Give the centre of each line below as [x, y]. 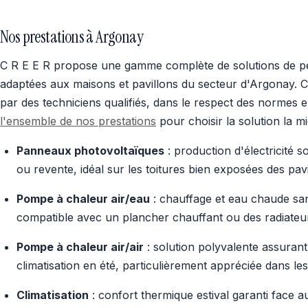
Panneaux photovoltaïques [90, 151]
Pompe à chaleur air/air [80, 247]
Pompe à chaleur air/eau [83, 199]
